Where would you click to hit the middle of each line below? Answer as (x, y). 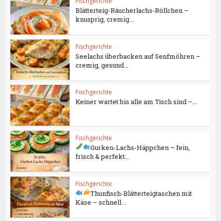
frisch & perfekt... (103, 157)
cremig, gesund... (102, 65)
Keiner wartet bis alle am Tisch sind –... (136, 102)
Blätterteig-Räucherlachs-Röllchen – (132, 10)
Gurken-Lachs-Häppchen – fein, (140, 148)
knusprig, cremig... (105, 19)
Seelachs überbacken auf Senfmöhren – (138, 56)
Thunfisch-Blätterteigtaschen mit (141, 193)
